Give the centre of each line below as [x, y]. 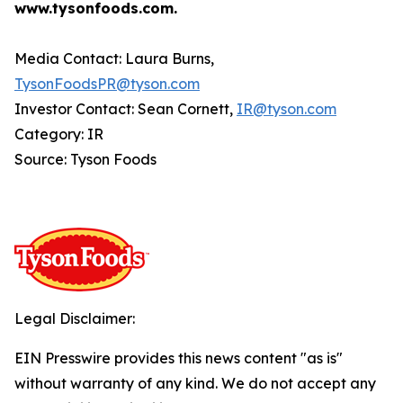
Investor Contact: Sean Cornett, [125, 109]
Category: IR [61, 134]
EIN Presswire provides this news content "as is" [179, 358]
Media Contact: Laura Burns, [114, 58]
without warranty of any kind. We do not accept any [195, 383]
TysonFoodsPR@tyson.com [107, 84]
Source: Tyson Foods [85, 159]
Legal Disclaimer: [75, 318]
